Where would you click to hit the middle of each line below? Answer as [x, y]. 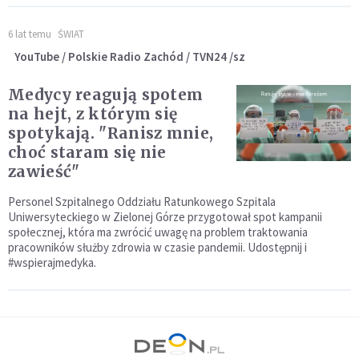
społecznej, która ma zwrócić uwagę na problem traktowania [158, 232]
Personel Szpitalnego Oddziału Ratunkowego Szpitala [142, 202]
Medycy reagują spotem [106, 95]
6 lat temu [30, 34]
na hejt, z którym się [93, 114]
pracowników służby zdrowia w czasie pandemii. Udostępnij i [157, 247]
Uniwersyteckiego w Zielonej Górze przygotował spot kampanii [165, 217]
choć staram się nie [87, 152]
